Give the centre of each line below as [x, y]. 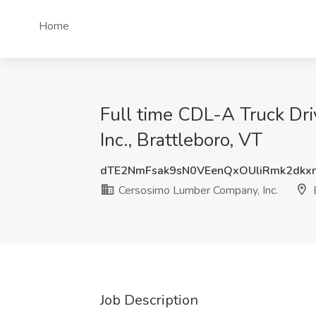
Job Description [149, 300]
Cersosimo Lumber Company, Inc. [197, 190]
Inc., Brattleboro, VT [181, 140]
